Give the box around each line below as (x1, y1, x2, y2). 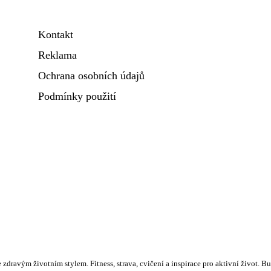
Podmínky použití (38, 90, 116, 102)
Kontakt (38, 28, 73, 41)
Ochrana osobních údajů (38, 70, 145, 82)
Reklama (38, 49, 77, 61)
